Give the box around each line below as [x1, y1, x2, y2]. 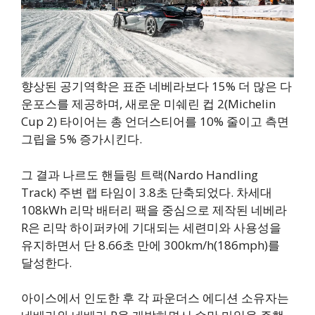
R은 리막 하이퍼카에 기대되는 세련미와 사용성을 [21, 219, 281, 236]
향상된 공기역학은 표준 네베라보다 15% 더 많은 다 [21, 78, 292, 95]
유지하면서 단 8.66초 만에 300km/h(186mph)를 [21, 236, 280, 253]
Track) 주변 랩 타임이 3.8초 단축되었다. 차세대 [21, 184, 272, 200]
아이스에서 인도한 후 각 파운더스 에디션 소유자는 [21, 290, 289, 307]
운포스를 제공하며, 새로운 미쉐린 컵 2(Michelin [21, 96, 276, 112]
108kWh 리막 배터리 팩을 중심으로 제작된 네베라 [21, 201, 287, 218]
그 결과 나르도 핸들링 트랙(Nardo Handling [21, 166, 258, 183]
